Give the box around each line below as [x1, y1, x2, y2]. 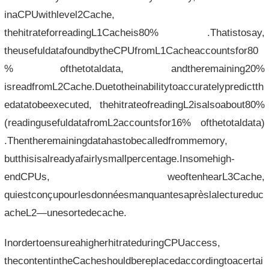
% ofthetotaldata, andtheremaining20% [4, 62, 265, 74]
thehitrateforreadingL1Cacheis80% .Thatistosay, [4, 26, 265, 38]
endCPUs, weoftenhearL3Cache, [4, 171, 265, 182]
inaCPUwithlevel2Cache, [4, 8, 115, 20]
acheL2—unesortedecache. [4, 207, 127, 218]
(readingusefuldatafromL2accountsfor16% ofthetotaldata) [4, 116, 265, 128]
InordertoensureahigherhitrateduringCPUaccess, [4, 237, 220, 248]
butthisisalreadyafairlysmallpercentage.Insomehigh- [4, 153, 235, 164]
